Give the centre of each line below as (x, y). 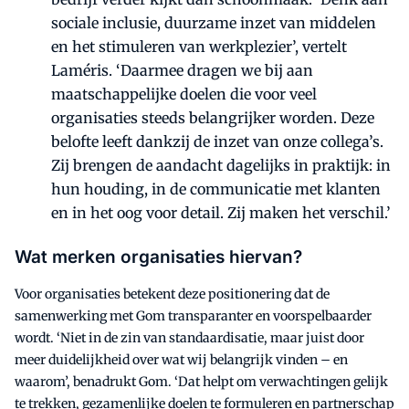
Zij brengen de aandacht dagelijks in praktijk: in (221, 166)
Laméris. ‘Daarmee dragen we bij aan (182, 71)
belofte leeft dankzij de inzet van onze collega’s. (217, 142)
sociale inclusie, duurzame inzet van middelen (214, 23)
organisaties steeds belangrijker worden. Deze (213, 118)
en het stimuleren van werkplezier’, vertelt (199, 47)
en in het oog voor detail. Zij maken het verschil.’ (221, 213)
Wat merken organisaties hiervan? (158, 257)
